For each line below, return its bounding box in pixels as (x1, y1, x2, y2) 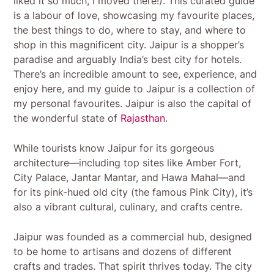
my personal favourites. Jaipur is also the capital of (13, 97, 252, 110)
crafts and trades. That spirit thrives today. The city (13, 260, 253, 273)
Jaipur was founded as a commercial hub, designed (13, 231, 253, 243)
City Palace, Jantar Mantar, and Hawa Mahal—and (13, 171, 246, 184)
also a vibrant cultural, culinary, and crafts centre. (13, 201, 243, 213)
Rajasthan (120, 112, 166, 125)
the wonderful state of (13, 112, 121, 125)
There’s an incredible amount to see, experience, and (13, 68, 257, 81)
